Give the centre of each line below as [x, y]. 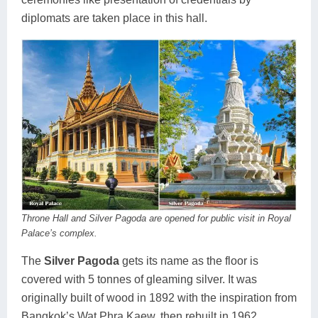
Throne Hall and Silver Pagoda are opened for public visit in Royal [156, 219]
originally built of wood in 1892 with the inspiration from [159, 298]
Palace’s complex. [59, 234]
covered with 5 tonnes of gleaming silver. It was [139, 280]
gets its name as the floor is [189, 261]
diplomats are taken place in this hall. [114, 18]
